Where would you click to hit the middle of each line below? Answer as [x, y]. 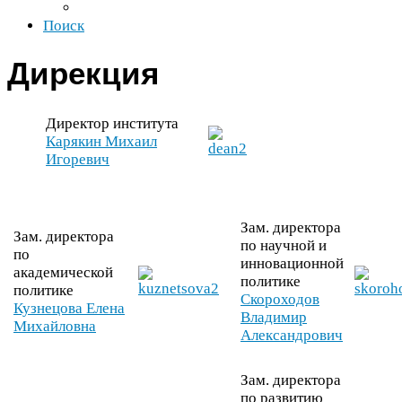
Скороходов [280, 300]
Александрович [292, 336]
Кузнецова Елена [69, 309]
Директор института [113, 123]
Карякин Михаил [102, 141]
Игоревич [78, 159]
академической [63, 273]
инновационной [292, 264]
